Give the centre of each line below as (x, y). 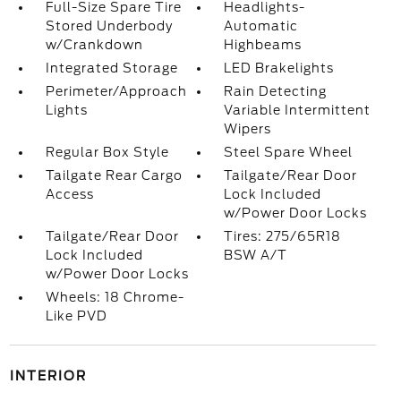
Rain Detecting (276, 92)
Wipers (248, 129)
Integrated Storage (111, 68)
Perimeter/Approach (116, 92)
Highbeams (263, 45)
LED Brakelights (279, 68)
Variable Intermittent (298, 111)
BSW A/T (256, 256)
